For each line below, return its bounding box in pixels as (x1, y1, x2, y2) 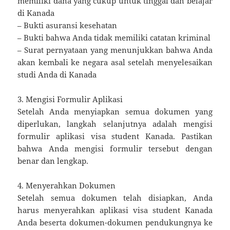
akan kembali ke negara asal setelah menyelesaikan (17, 56, 213, 67)
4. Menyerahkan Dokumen (17, 180, 116, 190)
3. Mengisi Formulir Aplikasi (17, 93, 123, 104)
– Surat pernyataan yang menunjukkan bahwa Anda (17, 44, 213, 55)
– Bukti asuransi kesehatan (17, 20, 118, 30)
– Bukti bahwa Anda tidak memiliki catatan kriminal (17, 32, 211, 43)
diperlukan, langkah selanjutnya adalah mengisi (17, 118, 213, 129)
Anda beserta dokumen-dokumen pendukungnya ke (17, 217, 213, 227)
